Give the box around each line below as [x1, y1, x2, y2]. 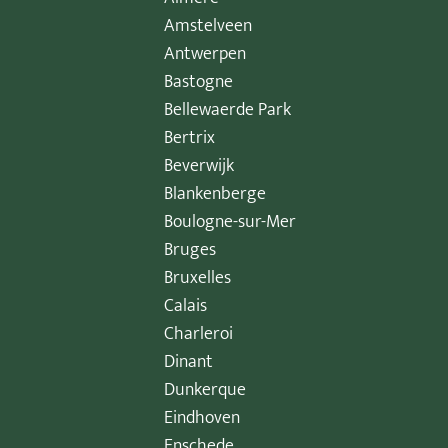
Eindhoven [164, 402, 241, 433]
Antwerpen [164, 38, 247, 69]
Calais [164, 290, 208, 321]
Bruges [164, 234, 217, 265]
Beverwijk [164, 150, 235, 181]
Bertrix [164, 122, 216, 153]
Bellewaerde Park [164, 94, 292, 125]
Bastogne [164, 66, 234, 97]
